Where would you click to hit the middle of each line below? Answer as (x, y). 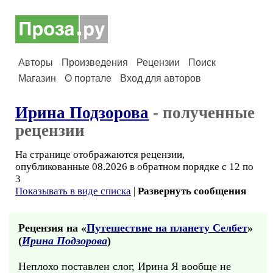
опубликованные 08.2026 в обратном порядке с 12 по (134, 167)
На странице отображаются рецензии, (100, 154)
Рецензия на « (52, 228)
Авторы (36, 62)
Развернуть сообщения (192, 191)
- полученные (202, 113)
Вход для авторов (161, 78)
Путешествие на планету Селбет (167, 228)
